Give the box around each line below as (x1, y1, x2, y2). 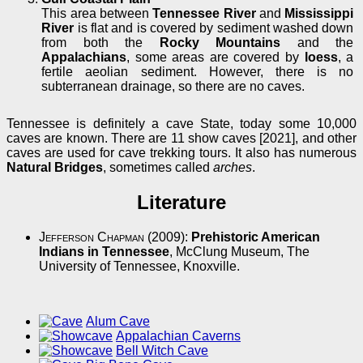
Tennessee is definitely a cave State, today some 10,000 (6, 116, 357, 130)
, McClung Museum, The (169, 244, 310, 258)
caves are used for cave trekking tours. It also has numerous (6, 145, 357, 160)
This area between (41, 6, 153, 20)
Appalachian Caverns (116, 328, 241, 343)
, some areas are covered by (126, 49, 305, 64)
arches (213, 160, 252, 174)
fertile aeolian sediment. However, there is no (41, 64, 354, 79)
